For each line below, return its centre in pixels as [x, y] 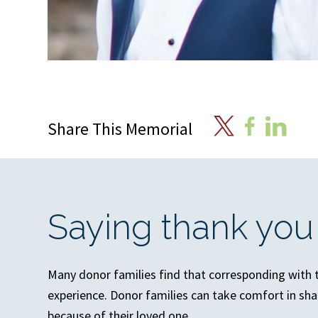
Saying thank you [181, 227]
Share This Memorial [120, 128]
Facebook [269, 125]
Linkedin [287, 125]
